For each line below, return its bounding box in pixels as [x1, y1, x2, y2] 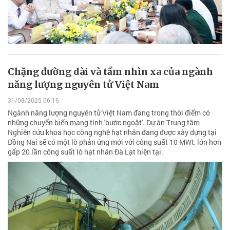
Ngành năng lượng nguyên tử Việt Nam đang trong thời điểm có [8, 108, 210, 118]
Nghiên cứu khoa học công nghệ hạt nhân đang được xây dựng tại [8, 127, 217, 137]
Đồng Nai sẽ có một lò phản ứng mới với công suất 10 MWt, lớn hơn [8, 137, 221, 147]
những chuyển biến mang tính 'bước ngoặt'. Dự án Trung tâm [8, 118, 200, 127]
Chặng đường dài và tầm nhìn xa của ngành [8, 65, 213, 78]
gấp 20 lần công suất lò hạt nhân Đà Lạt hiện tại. [8, 147, 163, 157]
